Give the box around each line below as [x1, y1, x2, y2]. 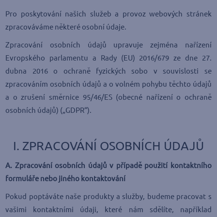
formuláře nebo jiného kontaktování [5, 174, 126, 183]
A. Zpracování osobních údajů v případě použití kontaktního [5, 161, 212, 170]
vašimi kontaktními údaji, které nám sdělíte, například [5, 205, 212, 214]
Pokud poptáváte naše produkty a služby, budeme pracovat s [5, 192, 212, 201]
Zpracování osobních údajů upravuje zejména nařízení [5, 41, 212, 49]
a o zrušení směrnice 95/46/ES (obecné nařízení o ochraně [5, 93, 212, 101]
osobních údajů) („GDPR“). [5, 106, 92, 114]
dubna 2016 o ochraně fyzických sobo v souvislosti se [5, 67, 212, 75]
